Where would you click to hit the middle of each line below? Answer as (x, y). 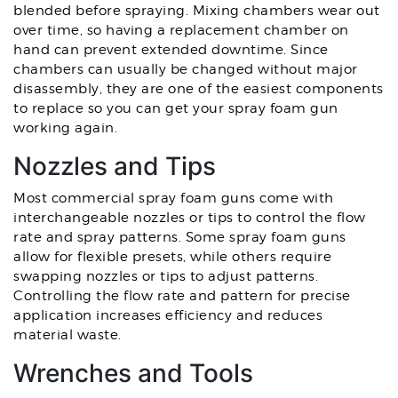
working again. (65, 128)
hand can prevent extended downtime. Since (171, 50)
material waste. (68, 335)
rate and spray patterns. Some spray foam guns (180, 237)
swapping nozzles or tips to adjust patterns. (166, 276)
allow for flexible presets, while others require (172, 257)
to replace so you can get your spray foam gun (176, 108)
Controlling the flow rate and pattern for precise (182, 296)
